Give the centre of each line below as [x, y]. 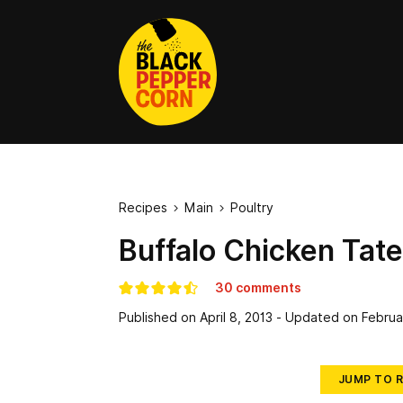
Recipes [143, 208]
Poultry [252, 208]
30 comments [258, 288]
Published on [157, 318]
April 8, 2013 [234, 318]
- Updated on [319, 318]
